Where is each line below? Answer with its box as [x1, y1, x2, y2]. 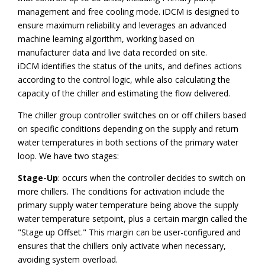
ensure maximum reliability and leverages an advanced [18, 20, 227, 31]
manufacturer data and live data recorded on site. [18, 47, 209, 59]
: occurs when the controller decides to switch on [58, 172, 245, 184]
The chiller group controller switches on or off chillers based [18, 109, 246, 121]
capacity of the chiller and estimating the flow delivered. [18, 88, 232, 99]
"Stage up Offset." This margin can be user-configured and [18, 227, 241, 238]
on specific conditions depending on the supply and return [18, 123, 238, 135]
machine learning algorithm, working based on [18, 33, 195, 45]
